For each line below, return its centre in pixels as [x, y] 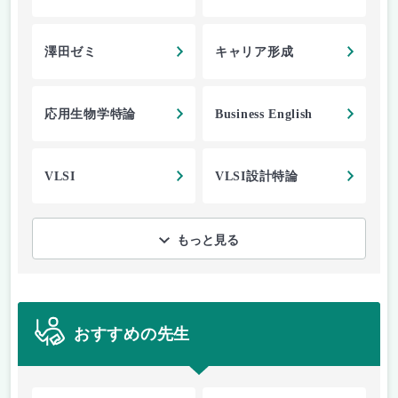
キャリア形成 [255, 52]
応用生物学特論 [90, 115]
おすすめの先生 [132, 334]
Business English [264, 115]
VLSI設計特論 [257, 177]
